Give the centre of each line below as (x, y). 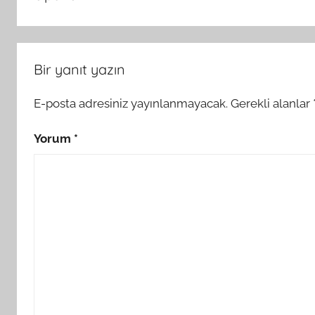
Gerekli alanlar (272, 103)
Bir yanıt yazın (79, 69)
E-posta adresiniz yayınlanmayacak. (131, 103)
